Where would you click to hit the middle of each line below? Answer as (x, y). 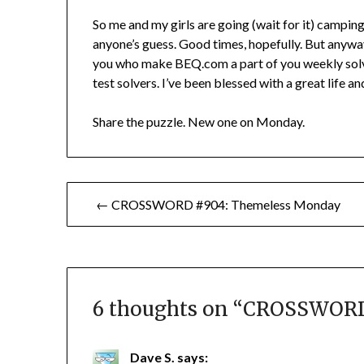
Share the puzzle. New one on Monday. (199, 122)
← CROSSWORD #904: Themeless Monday (219, 205)
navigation (112, 229)
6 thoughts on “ (168, 310)
